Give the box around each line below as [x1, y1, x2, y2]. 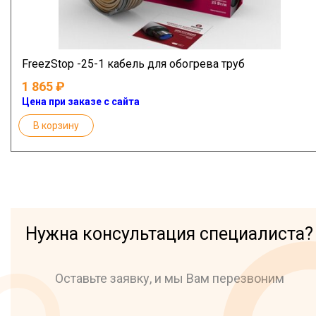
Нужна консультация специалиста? [25, 224, 313, 245]
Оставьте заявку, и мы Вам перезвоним [54, 271, 284, 286]
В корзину [33, 120, 79, 132]
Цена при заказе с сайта [22, 96, 140, 108]
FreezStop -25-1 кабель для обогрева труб [22, 57, 245, 71]
